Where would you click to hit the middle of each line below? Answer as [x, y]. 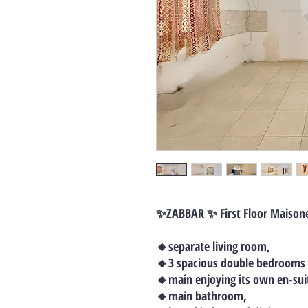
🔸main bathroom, [201, 296]
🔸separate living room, [213, 246]
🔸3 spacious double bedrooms [231, 263]
